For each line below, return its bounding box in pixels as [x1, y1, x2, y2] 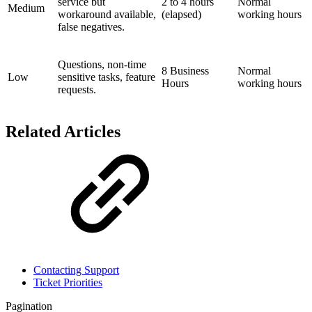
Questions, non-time [58, 58, 146, 70]
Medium [8, 1, 45, 14]
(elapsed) [162, 8, 201, 20]
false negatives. [58, 20, 125, 33]
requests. [58, 83, 96, 95]
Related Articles [6, 123, 120, 141]
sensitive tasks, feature [58, 70, 155, 83]
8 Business [162, 64, 209, 77]
